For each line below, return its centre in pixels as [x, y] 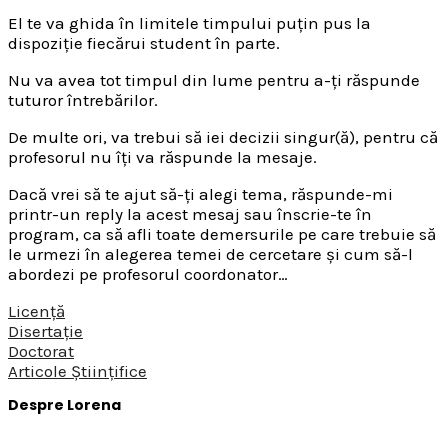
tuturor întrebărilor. [83, 100]
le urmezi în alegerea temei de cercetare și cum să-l [210, 254]
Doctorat [41, 351]
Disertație [45, 331]
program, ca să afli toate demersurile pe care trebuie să [222, 234]
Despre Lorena [64, 404]
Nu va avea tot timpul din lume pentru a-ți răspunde [214, 80]
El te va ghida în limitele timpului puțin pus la [189, 23]
